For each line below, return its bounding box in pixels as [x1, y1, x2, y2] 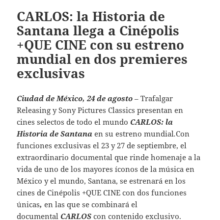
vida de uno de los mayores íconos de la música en [17, 164, 195, 174]
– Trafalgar [135, 93, 173, 103]
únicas [17, 199, 40, 209]
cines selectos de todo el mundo [17, 116, 131, 127]
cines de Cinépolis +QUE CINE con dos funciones [17, 187, 187, 197]
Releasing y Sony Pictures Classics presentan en [17, 105, 184, 115]
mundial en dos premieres [17, 50, 188, 68]
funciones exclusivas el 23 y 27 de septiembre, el [17, 140, 187, 150]
